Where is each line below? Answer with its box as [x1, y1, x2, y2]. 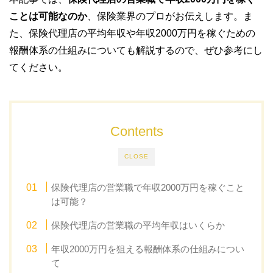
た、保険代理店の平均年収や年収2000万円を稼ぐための [9, 27, 255, 38]
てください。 [9, 62, 68, 73]
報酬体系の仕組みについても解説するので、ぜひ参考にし [9, 44, 263, 55]
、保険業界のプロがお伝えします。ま [87, 10, 253, 21]
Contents [110, 123, 163, 139]
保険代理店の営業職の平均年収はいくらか [51, 219, 225, 230]
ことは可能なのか [9, 10, 87, 21]
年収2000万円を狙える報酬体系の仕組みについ [51, 243, 245, 254]
